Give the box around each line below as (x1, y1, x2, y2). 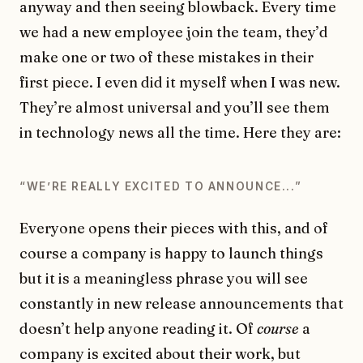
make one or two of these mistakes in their (19, 47, 314, 66)
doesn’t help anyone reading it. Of (19, 318, 257, 338)
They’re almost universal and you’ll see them (19, 97, 330, 117)
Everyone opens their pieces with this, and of (19, 218, 328, 237)
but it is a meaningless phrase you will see (19, 268, 308, 288)
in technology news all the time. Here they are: (19, 122, 341, 142)
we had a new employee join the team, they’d (19, 22, 328, 41)
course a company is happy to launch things (19, 243, 323, 263)
